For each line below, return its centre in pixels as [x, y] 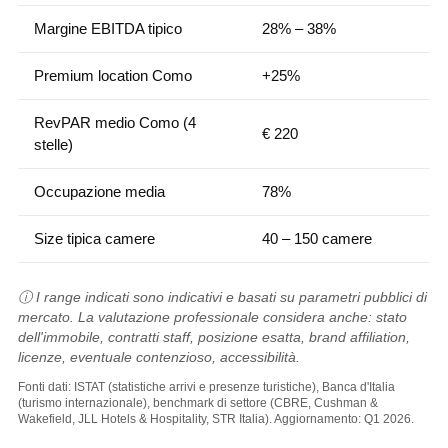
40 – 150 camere [316, 239]
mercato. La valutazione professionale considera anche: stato [212, 317]
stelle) [53, 145]
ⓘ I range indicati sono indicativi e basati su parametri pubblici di [222, 297]
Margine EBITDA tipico [107, 29]
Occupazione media [99, 192]
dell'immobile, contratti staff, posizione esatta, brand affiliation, [213, 337]
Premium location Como [112, 76]
